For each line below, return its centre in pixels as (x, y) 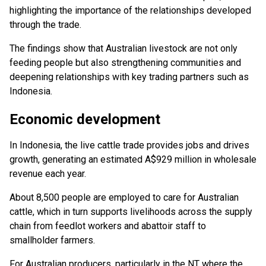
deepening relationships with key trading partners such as (129, 77)
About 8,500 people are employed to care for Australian (124, 198)
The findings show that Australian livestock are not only (123, 49)
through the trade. (47, 25)
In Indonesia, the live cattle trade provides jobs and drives (129, 145)
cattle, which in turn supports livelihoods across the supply (131, 212)
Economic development (85, 120)
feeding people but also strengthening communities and (125, 63)
